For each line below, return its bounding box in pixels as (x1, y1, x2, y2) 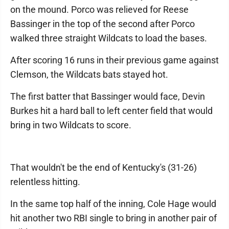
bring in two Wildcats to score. (10, 120, 131, 131)
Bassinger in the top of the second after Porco (10, 18, 195, 30)
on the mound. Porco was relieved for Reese (10, 4, 189, 15)
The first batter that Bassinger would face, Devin (10, 91, 205, 102)
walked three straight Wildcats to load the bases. (10, 33, 207, 44)
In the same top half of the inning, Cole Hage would (10, 198, 216, 210)
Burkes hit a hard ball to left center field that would (10, 105, 213, 117)
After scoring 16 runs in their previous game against (10, 55, 219, 66)
